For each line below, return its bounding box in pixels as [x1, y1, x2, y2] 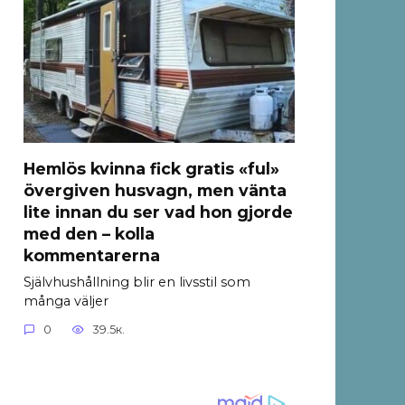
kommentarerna [24, 245, 160, 265]
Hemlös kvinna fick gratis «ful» [24, 158, 279, 178]
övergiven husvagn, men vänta [24, 180, 287, 200]
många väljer [24, 292, 108, 309]
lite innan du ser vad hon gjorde [24, 202, 293, 221]
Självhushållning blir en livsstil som [24, 273, 250, 290]
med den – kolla [24, 223, 155, 243]
